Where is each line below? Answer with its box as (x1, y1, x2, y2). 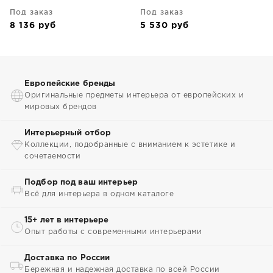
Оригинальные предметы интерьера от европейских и (24, 92, 244, 99)
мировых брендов (24, 104, 97, 110)
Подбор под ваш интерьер (24, 179, 138, 186)
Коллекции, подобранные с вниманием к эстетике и (24, 141, 236, 148)
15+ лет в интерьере (24, 217, 109, 224)
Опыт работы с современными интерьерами (24, 229, 202, 235)
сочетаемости (24, 153, 80, 160)
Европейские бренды (24, 80, 116, 87)
